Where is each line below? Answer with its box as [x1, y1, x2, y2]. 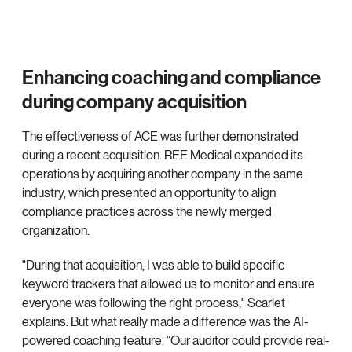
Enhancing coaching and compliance [22, 67, 321, 90]
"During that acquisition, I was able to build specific [22, 258, 284, 273]
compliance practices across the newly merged [22, 204, 272, 220]
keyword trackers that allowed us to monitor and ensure [22, 277, 315, 292]
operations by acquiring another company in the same [22, 167, 303, 182]
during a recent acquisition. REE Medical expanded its [22, 148, 303, 163]
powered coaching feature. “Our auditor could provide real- [22, 333, 330, 349]
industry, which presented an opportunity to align [22, 185, 276, 201]
